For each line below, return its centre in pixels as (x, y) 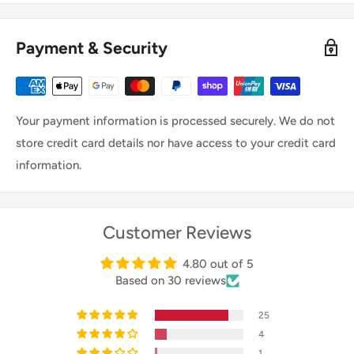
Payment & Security (92, 47)
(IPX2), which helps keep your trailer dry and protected (161, 15)
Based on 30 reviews (170, 280)
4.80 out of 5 (218, 264)
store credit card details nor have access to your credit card (176, 143)
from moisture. (55, 37)
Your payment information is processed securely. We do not (175, 121)
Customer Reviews (177, 232)
